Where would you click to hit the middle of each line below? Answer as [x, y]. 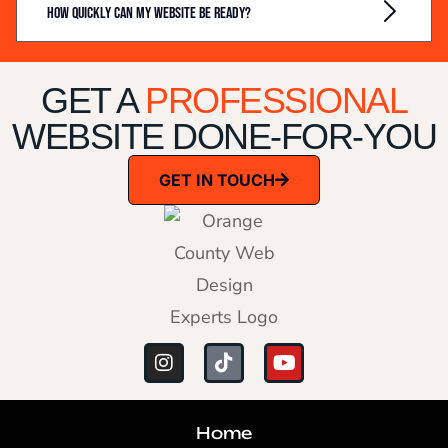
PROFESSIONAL [276, 101]
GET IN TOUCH [217, 180]
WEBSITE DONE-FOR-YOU [224, 137]
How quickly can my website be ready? [149, 13]
